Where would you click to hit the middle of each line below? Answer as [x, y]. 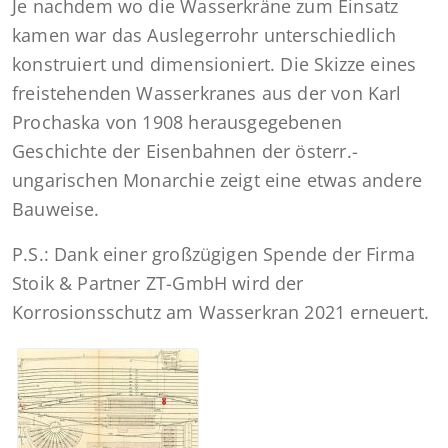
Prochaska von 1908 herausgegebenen [177, 122]
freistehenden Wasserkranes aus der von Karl [207, 93]
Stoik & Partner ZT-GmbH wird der [158, 283]
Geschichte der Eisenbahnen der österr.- [185, 151]
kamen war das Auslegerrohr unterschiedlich [204, 35]
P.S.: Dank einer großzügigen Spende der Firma [213, 254]
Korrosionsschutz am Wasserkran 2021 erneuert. [220, 312]
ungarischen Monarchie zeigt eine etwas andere [217, 180]
